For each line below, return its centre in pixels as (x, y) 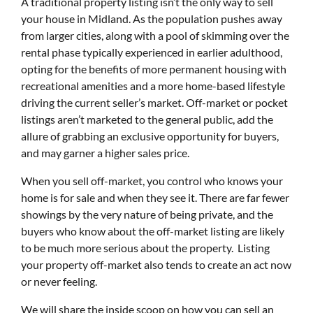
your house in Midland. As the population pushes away (152, 19)
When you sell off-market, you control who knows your (152, 181)
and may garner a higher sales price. (105, 153)
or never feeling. (60, 281)
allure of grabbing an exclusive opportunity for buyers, (150, 136)
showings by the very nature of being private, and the (147, 214)
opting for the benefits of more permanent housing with (154, 69)
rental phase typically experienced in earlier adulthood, (152, 52)
